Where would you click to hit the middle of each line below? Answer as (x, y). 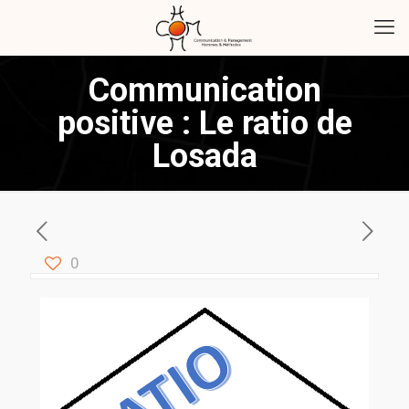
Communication (204, 90)
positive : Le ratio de (204, 123)
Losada (204, 156)
